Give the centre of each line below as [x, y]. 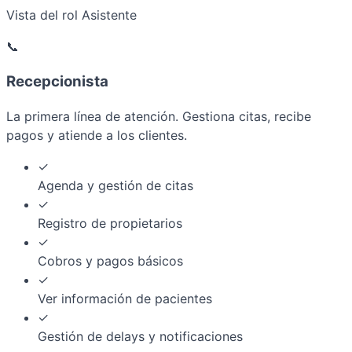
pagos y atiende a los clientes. [97, 136]
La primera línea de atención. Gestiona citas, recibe [159, 117]
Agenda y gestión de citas [115, 186]
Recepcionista [57, 81]
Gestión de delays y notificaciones [140, 337]
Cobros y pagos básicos [110, 261]
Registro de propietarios [110, 224]
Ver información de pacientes [125, 299]
